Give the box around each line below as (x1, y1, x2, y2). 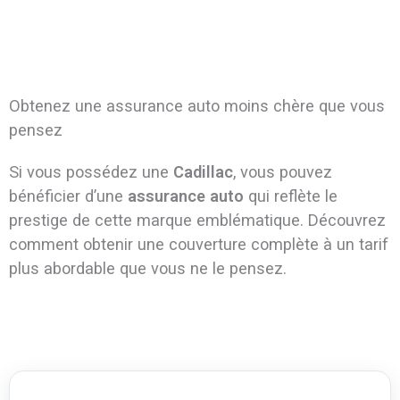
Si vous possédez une (8, 162, 173, 182)
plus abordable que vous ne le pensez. (8, 259, 287, 279)
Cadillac (172, 162, 233, 182)
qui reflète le (243, 187, 337, 206)
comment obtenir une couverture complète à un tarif (8, 235, 388, 254)
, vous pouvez (232, 162, 332, 182)
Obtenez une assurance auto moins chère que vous (8, 96, 385, 116)
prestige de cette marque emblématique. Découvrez (8, 211, 386, 230)
